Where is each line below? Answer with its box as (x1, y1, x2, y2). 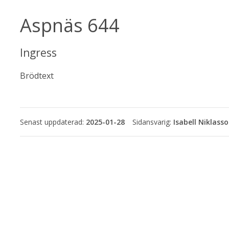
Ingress (20, 45, 57, 60)
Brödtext (20, 70, 54, 82)
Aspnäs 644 (20, 12, 120, 38)
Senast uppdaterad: (20, 117, 86, 127)
